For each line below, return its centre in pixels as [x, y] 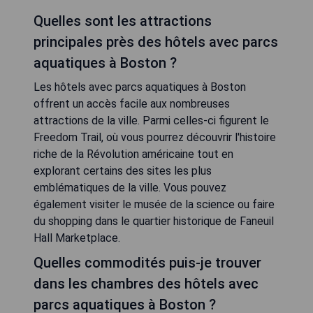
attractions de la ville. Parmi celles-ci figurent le [151, 121]
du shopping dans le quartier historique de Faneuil [154, 221]
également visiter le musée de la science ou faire [154, 205]
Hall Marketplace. [77, 238]
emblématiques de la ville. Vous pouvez [130, 188]
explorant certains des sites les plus [123, 171]
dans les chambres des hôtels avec [146, 284]
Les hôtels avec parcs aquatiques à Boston [140, 87]
